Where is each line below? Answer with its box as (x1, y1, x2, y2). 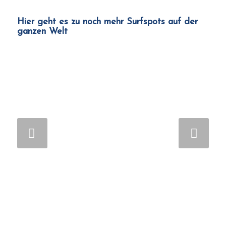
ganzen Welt (17, 26, 68, 36)
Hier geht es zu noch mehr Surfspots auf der (17, 17, 198, 27)
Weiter (84, 125, 122, 143)
